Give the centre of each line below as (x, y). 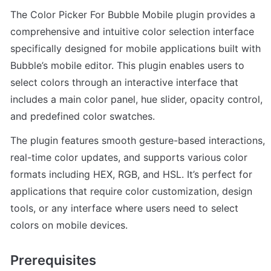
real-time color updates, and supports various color (129, 157)
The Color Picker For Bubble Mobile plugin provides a (133, 14)
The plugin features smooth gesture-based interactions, (138, 140)
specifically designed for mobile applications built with (135, 48)
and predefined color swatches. (83, 116)
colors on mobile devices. (69, 225)
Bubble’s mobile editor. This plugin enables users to (127, 65)
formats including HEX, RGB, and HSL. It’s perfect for (131, 174)
